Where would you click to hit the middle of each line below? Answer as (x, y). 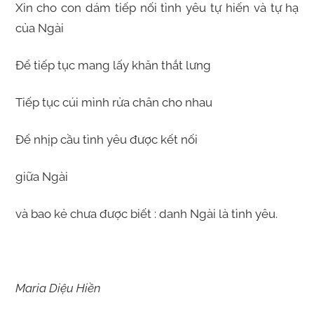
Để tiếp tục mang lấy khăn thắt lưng (113, 66)
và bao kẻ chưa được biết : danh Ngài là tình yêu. (146, 214)
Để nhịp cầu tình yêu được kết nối (106, 140)
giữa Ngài (41, 177)
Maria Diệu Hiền (58, 288)
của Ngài (39, 28)
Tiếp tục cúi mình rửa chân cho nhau (114, 103)
